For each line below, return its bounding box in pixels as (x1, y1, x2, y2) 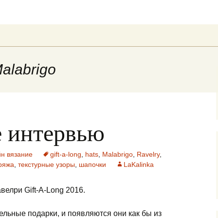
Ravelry (137, 150, 160, 158)
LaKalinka (124, 161, 154, 168)
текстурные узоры (18, 161, 75, 168)
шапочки (79, 161, 106, 168)
